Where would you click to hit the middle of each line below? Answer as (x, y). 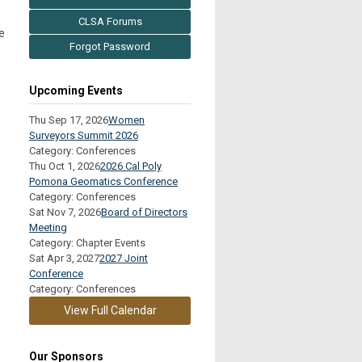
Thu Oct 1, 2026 (65, 166)
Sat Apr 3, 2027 (64, 258)
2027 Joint (124, 258)
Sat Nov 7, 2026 (65, 212)
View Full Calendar (110, 310)
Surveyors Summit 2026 (84, 135)
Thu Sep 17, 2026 (69, 120)
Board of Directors (144, 212)
